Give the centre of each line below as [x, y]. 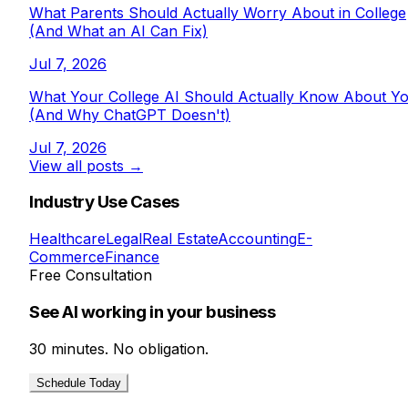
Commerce [67, 257]
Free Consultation [91, 275]
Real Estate [180, 239]
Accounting [257, 239]
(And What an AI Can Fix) [118, 31]
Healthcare [67, 239]
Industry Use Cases [104, 202]
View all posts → [86, 165]
